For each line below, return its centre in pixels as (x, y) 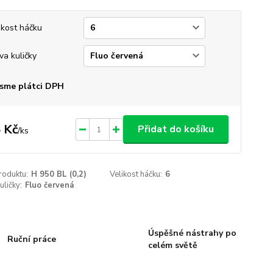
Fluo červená (49, 185)
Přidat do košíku (175, 129)
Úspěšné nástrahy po (192, 233)
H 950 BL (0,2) (58, 174)
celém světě (172, 245)
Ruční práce (32, 239)
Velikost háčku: (136, 174)
